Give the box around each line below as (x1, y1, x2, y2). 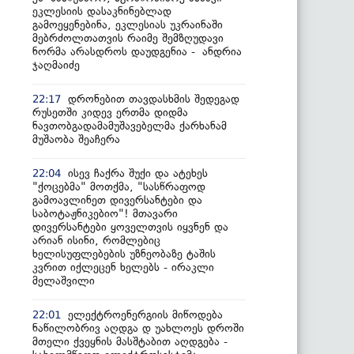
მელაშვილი (32, 273, 95, 288)
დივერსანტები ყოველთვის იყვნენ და (32, 220, 228, 234)
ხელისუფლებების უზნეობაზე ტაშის (32, 247, 216, 261)
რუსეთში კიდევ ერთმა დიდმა (32, 105, 188, 119)
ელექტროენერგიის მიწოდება (68, 307, 223, 322)
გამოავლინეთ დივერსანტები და (32, 193, 202, 207)
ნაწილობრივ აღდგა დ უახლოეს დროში (32, 321, 244, 335)
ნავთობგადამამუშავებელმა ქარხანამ (32, 119, 227, 133)
